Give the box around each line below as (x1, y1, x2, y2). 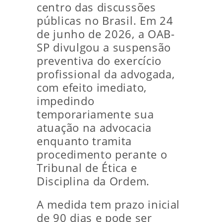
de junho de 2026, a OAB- (37, 27, 175, 41)
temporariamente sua (37, 107, 154, 121)
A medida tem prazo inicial (37, 197, 180, 212)
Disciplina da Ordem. (37, 174, 150, 188)
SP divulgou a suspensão (37, 40, 171, 55)
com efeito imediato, (37, 80, 147, 95)
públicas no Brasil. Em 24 (37, 13, 173, 28)
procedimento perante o (37, 147, 167, 162)
